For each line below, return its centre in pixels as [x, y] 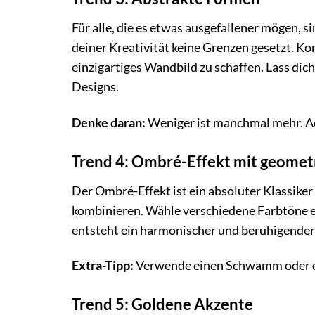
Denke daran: [109, 122]
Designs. [95, 86]
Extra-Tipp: [103, 266]
